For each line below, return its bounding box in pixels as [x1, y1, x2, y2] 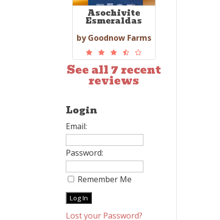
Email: [66, 121, 87, 132]
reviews [88, 72, 139, 89]
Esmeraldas [85, 15, 142, 27]
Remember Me [76, 174, 132, 185]
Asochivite [87, 7, 140, 19]
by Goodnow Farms [76, 32, 151, 43]
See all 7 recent [66, 61, 161, 79]
